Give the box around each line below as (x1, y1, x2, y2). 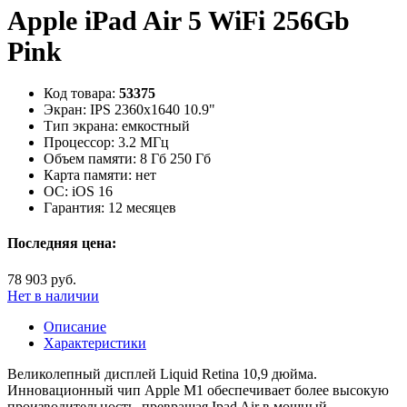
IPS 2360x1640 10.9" (90, 102, 215, 118)
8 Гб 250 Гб (140, 151, 211, 167)
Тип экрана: (44, 118, 118, 134)
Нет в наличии (7, 287, 99, 303)
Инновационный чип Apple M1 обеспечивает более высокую (7, 382, 389, 398)
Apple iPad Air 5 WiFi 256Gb (7, 5, 350, 36)
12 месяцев (108, 200, 176, 216)
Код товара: (44, 85, 115, 102)
